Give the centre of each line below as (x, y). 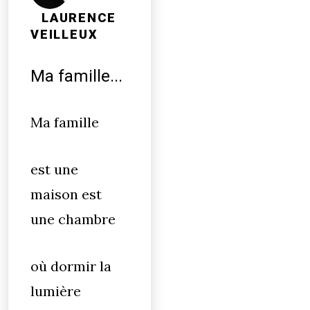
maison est (66, 194)
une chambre (73, 219)
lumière (56, 291)
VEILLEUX (64, 35)
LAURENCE (79, 18)
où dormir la (71, 266)
